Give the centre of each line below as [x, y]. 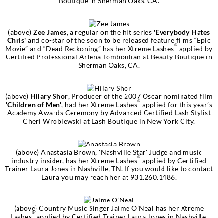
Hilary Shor [49, 96]
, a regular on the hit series [110, 32]
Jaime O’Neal [133, 208]
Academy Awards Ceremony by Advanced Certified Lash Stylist [109, 112]
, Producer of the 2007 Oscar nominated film [140, 96]
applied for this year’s [176, 104]
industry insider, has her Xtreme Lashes [74, 160]
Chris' [17, 40]
